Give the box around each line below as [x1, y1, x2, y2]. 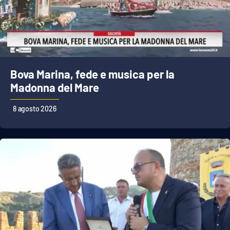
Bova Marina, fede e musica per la [10, 67, 175, 81]
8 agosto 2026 [13, 104, 56, 113]
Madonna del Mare [10, 81, 99, 94]
